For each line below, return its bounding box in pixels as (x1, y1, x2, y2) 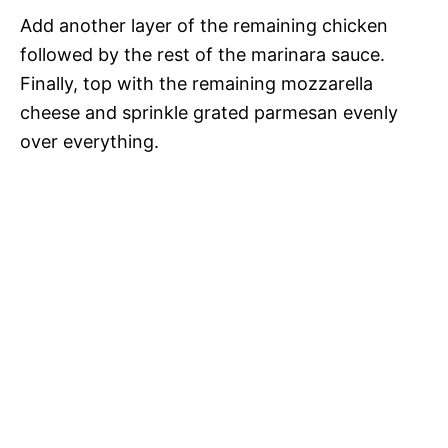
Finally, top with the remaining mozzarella (20, 73, 373, 95)
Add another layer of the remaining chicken (20, 15, 388, 37)
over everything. (20, 131, 159, 153)
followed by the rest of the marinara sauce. (20, 44, 385, 66)
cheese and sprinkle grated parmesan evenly (20, 102, 398, 124)
